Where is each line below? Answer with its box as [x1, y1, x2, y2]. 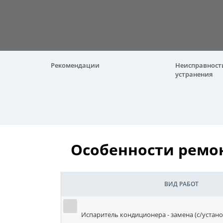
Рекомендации [51, 61, 100, 70]
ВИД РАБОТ [164, 180, 199, 188]
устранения [175, 70, 213, 79]
